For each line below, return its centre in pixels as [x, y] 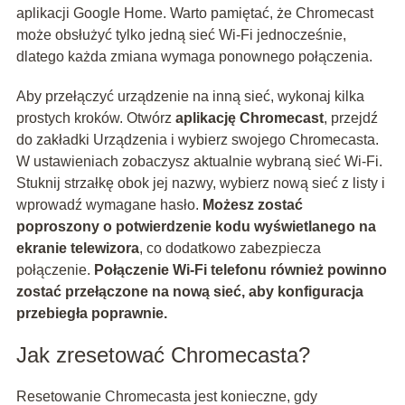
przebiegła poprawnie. [91, 314]
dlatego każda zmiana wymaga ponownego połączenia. [194, 57]
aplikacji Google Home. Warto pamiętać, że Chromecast [194, 14]
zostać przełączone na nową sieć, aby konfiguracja [189, 292]
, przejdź [350, 118]
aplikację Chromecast [249, 118]
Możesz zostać [252, 205]
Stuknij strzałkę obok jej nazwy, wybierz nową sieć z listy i [200, 184]
